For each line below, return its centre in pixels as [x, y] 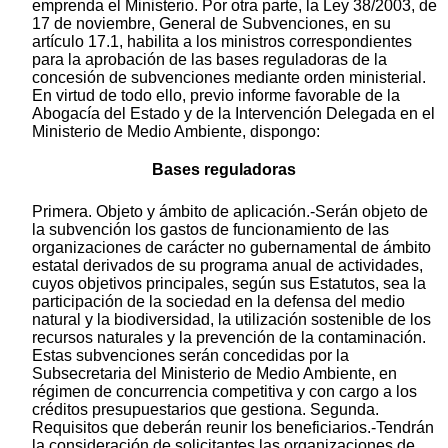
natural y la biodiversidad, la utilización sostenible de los [231, 320]
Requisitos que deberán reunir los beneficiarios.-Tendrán [233, 428]
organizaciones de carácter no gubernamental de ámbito [231, 248]
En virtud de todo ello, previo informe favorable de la [216, 96]
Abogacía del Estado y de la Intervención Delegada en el [233, 114]
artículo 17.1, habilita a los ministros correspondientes [222, 42]
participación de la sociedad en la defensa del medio [218, 302]
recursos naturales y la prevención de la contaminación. [229, 338]
